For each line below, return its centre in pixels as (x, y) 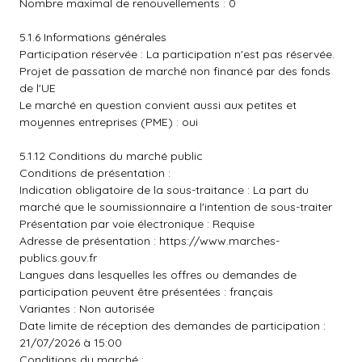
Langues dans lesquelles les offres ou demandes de (158, 275)
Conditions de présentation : (95, 173)
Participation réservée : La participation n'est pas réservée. (177, 54)
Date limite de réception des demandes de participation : (173, 326)
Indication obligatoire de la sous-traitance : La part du (164, 190)
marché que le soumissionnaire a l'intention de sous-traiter (176, 207)
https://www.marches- (219, 241)
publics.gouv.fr (58, 258)
